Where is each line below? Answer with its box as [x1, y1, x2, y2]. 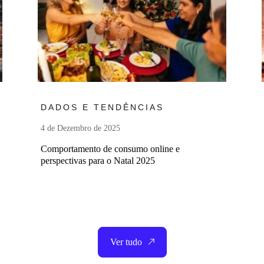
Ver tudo [110, 237, 142, 247]
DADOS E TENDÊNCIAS [41, 103, 164, 113]
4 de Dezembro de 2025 [41, 124, 120, 133]
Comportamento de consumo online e [41, 144, 180, 154]
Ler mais [176, 91, 208, 102]
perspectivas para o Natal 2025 [41, 156, 155, 166]
